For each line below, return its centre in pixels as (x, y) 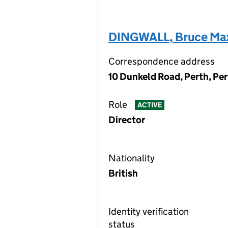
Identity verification (149, 211)
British (123, 173)
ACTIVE (149, 105)
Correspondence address (162, 61)
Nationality (132, 158)
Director (127, 120)
